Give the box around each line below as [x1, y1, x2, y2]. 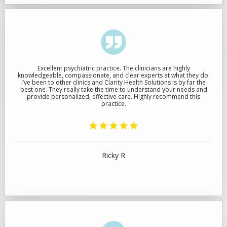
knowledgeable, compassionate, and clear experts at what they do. [17, 71, 210, 80]
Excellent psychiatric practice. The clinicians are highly [37, 64, 190, 72]
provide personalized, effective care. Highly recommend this [27, 92, 200, 101]
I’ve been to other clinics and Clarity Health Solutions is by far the [21, 78, 206, 87]
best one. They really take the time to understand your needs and [20, 85, 207, 94]
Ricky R [102, 150, 125, 160]
